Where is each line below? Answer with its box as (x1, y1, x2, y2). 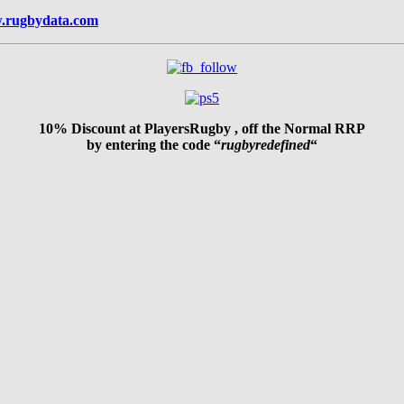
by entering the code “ (87, 137, 221, 153)
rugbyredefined (221, 137, 310, 153)
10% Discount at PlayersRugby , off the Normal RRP (39, 121, 365, 137)
